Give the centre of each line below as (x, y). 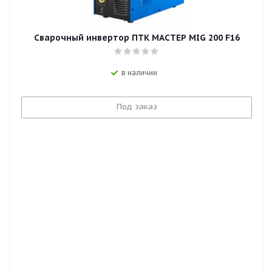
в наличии (139, 73)
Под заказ (137, 107)
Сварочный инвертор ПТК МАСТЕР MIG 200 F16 (137, 38)
